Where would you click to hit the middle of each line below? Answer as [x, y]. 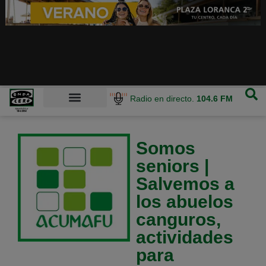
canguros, [178, 220]
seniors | [172, 166]
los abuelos [184, 202]
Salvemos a [185, 184]
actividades [184, 237]
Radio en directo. [164, 98]
